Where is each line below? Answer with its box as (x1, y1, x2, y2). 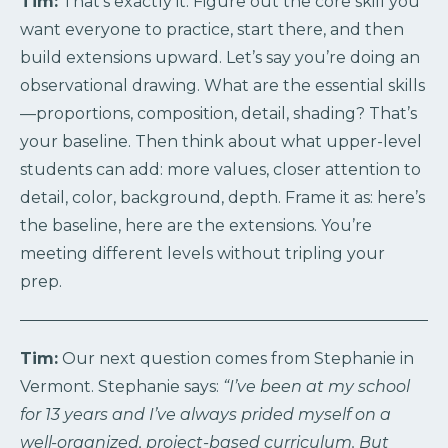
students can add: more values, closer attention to (20, 160, 421, 180)
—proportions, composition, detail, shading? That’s (20, 104, 417, 124)
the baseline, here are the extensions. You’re (20, 216, 372, 236)
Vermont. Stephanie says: (20, 377, 223, 397)
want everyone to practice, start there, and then (20, 20, 404, 40)
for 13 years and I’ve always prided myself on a (20, 405, 391, 425)
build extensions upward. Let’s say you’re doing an (20, 48, 420, 68)
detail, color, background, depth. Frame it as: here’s (20, 188, 425, 208)
